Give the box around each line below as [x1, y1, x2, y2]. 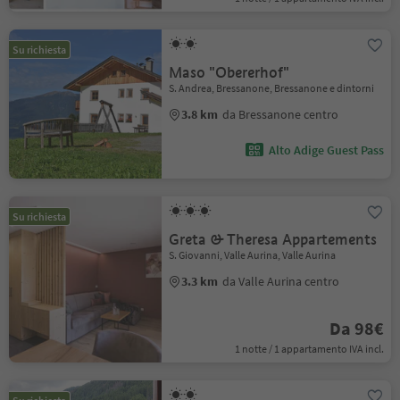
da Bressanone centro [222, 106, 339, 122]
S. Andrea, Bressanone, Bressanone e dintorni [169, 81, 375, 95]
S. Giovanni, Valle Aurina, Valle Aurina [169, 248, 337, 262]
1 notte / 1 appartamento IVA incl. [234, 342, 384, 355]
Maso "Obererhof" [169, 63, 290, 82]
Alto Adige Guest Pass [268, 142, 384, 158]
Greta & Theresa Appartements [169, 230, 378, 249]
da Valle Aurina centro [222, 273, 340, 289]
